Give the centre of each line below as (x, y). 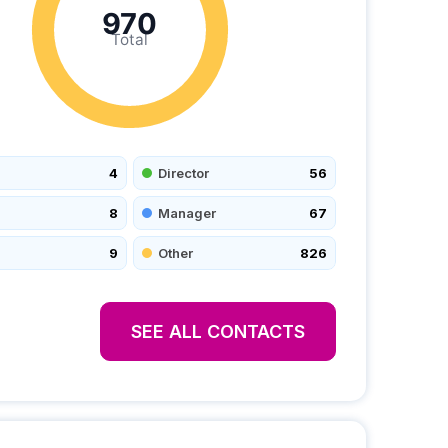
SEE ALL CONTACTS (218, 331)
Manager (187, 212)
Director (183, 172)
